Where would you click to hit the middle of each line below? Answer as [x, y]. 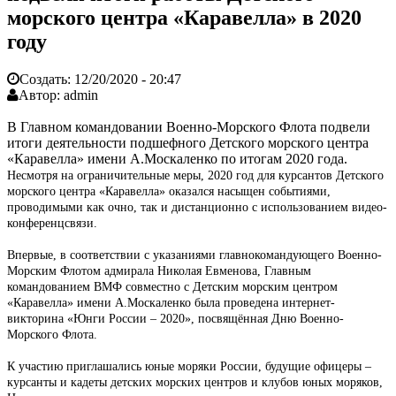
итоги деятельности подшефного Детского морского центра [188, 142]
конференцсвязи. [52, 223]
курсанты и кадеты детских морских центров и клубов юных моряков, [195, 382]
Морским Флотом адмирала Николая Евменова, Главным [159, 270]
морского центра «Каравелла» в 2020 [184, 17]
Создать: [47, 79]
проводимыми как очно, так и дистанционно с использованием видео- [197, 207]
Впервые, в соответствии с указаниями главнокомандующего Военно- [194, 255]
